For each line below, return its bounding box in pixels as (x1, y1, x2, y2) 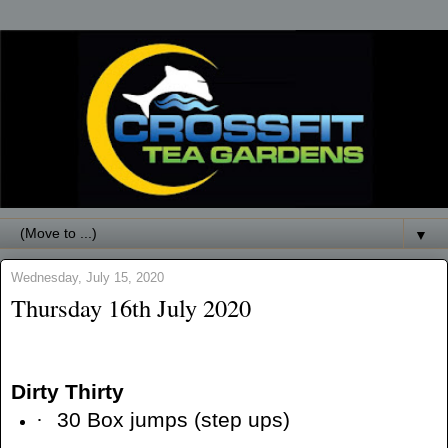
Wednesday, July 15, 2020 (11, 270, 164, 286)
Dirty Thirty (11, 379, 124, 404)
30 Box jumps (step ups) (56, 407, 290, 432)
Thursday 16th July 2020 (11, 291, 251, 325)
